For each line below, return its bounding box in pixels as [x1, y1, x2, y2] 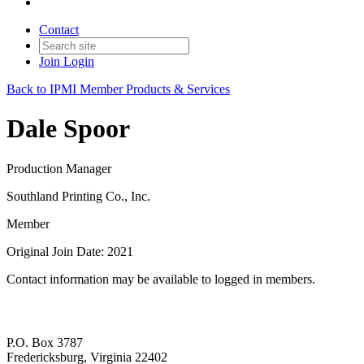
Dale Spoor [6, 114, 130, 144]
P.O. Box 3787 [6, 336, 83, 350]
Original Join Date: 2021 [6, 244, 133, 258]
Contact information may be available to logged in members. [6, 271, 315, 286]
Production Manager [6, 161, 111, 175]
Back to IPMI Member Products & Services [6, 82, 230, 96]
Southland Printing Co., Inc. [6, 188, 150, 203]
